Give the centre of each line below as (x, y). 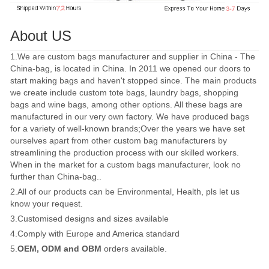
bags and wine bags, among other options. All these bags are (126, 105)
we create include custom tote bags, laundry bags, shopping (124, 93)
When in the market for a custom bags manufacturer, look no (125, 165)
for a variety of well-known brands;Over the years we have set (128, 129)
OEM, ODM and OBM (59, 249)
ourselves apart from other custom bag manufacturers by (119, 141)
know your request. (47, 204)
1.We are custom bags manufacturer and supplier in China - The (133, 57)
